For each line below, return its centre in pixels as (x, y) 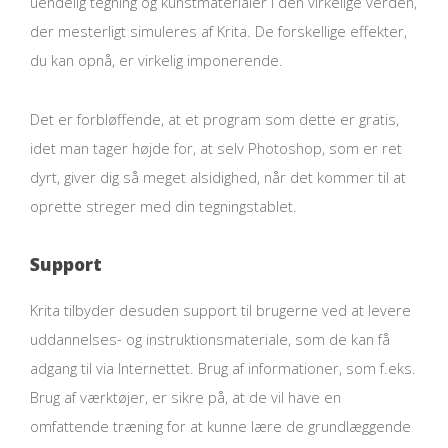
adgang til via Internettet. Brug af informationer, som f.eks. (223, 368)
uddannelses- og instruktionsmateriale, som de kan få (210, 339)
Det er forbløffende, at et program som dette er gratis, (214, 118)
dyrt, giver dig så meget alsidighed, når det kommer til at (218, 176)
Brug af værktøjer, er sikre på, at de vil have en (185, 397)
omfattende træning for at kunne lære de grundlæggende (220, 426)
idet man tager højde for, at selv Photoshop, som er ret (216, 147)
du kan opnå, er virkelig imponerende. (156, 60)
